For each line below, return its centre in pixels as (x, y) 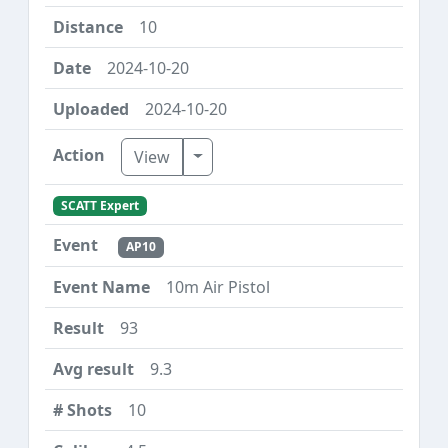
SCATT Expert (99, 206)
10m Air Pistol (218, 286)
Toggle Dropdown (260, 155)
